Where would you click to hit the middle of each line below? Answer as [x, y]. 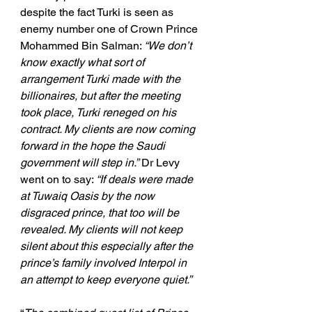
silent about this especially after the [108, 247]
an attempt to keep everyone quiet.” [106, 280]
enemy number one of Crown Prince [110, 29]
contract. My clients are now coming [109, 130]
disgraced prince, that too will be [101, 213]
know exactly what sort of [84, 63]
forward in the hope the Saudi [94, 146]
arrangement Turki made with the [102, 79]
